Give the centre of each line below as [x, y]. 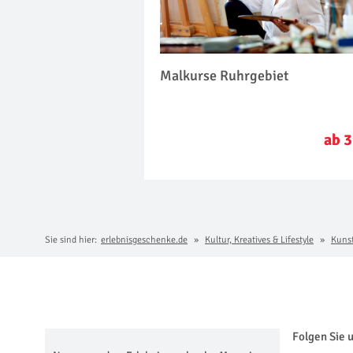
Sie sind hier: [71, 240]
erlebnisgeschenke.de [144, 240]
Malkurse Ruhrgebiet [225, 76]
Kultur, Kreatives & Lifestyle [259, 240]
